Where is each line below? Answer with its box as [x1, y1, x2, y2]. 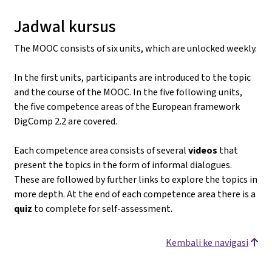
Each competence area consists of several [14, 143, 188, 157]
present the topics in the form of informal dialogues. [14, 158, 232, 171]
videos [188, 143, 217, 157]
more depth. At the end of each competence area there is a [14, 187, 256, 200]
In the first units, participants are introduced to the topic [14, 70, 251, 84]
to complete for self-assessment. [32, 202, 172, 215]
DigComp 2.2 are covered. [14, 114, 117, 127]
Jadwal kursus [14, 15, 116, 38]
